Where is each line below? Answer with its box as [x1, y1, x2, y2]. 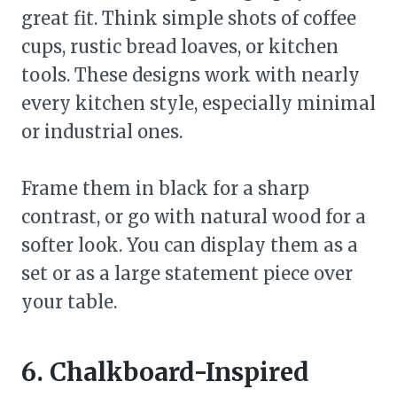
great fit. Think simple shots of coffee [21, 6, 356, 29]
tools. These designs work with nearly [21, 63, 360, 86]
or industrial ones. [21, 120, 183, 143]
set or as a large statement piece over [21, 261, 353, 284]
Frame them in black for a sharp [21, 176, 309, 199]
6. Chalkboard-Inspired [21, 355, 309, 388]
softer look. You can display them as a [21, 233, 358, 256]
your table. [21, 290, 117, 313]
